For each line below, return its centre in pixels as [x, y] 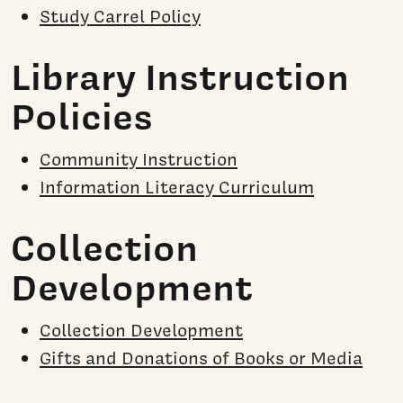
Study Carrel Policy [120, 17]
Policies [82, 116]
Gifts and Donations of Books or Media [201, 358]
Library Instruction [180, 77]
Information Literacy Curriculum [177, 187]
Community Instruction [139, 160]
